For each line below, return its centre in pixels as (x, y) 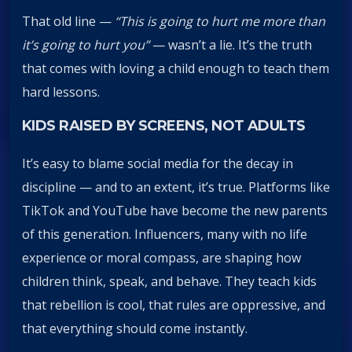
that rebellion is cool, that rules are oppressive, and (174, 304)
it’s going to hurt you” (86, 45)
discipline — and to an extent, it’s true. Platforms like (176, 187)
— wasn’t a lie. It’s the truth (231, 45)
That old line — (68, 22)
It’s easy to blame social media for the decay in (158, 163)
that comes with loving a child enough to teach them (176, 69)
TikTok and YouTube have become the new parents (175, 210)
